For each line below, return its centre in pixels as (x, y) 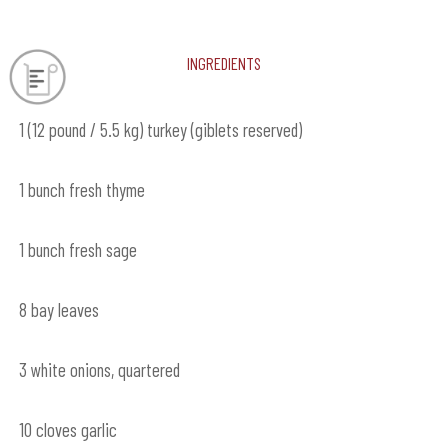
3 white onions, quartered (99, 369)
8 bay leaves (58, 309)
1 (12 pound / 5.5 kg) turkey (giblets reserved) (160, 129)
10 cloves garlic (67, 429)
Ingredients (224, 61)
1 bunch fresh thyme (81, 189)
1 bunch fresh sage (77, 249)
